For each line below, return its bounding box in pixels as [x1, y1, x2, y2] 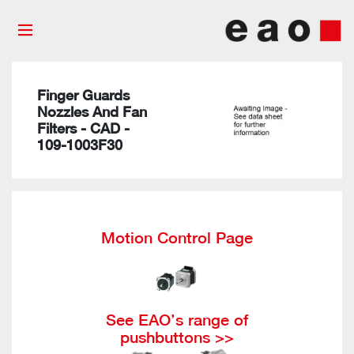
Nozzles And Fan [37, 104, 147, 120]
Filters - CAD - [37, 120, 130, 137]
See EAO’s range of [106, 311, 248, 329]
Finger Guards [37, 87, 130, 104]
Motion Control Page [101, 228, 253, 247]
